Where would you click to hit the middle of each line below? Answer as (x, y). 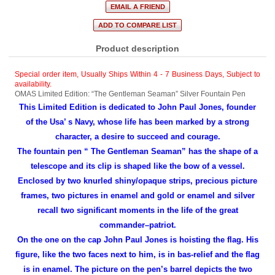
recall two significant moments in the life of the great (137, 210)
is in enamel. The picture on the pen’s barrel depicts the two (137, 269)
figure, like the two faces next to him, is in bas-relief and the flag (137, 254)
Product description (137, 48)
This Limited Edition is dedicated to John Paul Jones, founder (137, 107)
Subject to (243, 74)
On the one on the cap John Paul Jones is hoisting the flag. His (137, 239)
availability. (33, 84)
